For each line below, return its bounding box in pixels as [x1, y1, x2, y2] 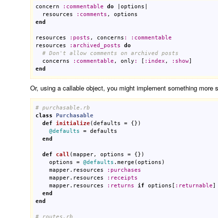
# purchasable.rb [36, 104, 91, 111]
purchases [110, 166, 142, 173]
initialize [56, 120, 91, 127]
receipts [110, 174, 138, 181]
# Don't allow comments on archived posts [42, 50, 179, 57]
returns [110, 182, 135, 189]
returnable [179, 182, 213, 189]
